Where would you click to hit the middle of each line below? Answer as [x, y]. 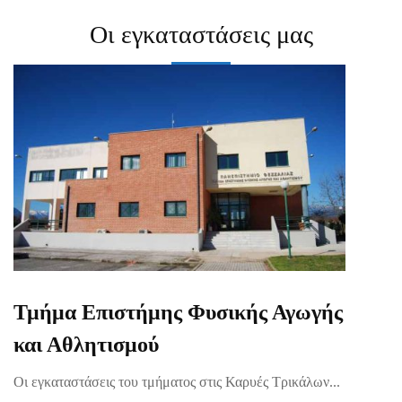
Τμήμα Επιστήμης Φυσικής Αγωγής [178, 313]
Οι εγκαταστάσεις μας [201, 34]
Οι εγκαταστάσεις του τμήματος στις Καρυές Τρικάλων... [177, 382]
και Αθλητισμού [86, 345]
